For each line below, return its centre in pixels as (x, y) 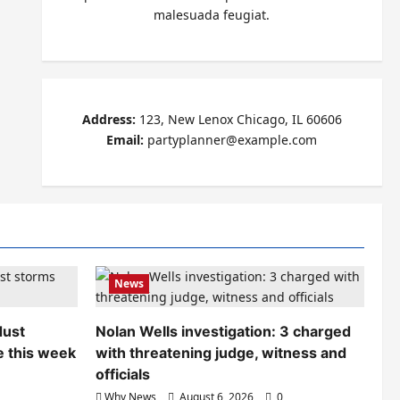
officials (123, 375)
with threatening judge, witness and (221, 353)
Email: (125, 140)
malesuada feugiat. (212, 15)
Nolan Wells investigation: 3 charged (223, 332)
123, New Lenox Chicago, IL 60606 (238, 120)
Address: (108, 120)
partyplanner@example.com (231, 140)
